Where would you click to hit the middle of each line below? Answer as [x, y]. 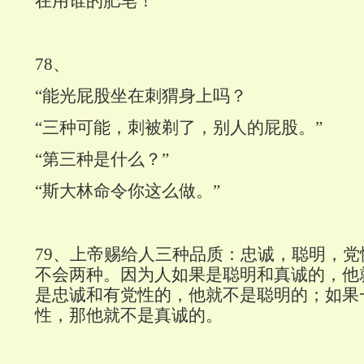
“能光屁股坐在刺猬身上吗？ [141, 96]
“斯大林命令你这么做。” [128, 191]
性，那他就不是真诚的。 [129, 316]
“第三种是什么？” [102, 160]
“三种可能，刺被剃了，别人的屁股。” [179, 128]
